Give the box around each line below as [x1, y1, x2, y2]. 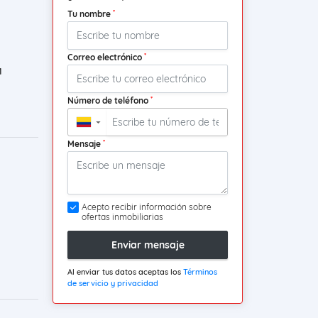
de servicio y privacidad [67, 278, 158, 289]
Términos [183, 267, 217, 278]
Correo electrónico [67, 52, 144, 63]
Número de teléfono [67, 95, 150, 106]
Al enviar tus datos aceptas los [67, 267, 183, 278]
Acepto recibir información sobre [82, 202, 212, 213]
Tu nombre [67, 9, 113, 20]
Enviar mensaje [111, 238, 185, 251]
